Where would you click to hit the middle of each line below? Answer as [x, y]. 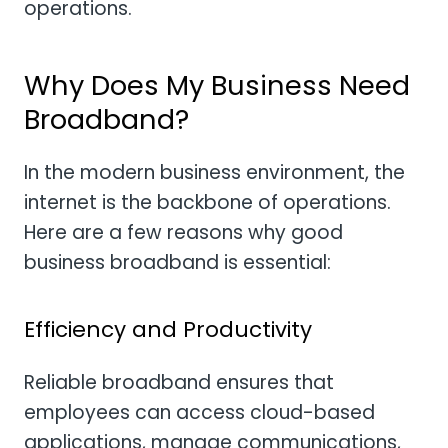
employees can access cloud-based [199, 413]
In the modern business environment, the [214, 172]
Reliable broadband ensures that [179, 383]
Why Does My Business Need [217, 85]
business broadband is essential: [177, 262]
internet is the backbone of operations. [207, 202]
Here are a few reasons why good [183, 232]
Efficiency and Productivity [168, 330]
